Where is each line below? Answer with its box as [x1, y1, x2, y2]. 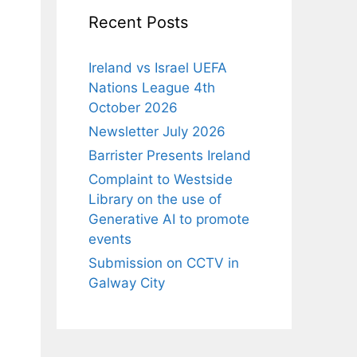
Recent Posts [88, 12, 188, 32]
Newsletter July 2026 [88, 123, 226, 139]
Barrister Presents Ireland [88, 147, 251, 163]
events [88, 230, 131, 247]
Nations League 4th [88, 79, 215, 96]
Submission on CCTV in [88, 254, 239, 271]
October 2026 [88, 99, 178, 116]
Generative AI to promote [88, 210, 249, 227]
